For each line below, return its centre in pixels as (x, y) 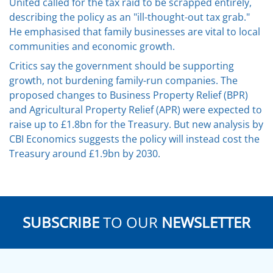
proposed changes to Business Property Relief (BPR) (129, 95)
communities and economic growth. (92, 47)
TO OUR (130, 222)
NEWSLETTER (206, 222)
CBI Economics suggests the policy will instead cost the (134, 139)
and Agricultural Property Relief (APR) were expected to (136, 110)
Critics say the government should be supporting (122, 66)
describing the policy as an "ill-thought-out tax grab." (129, 17)
